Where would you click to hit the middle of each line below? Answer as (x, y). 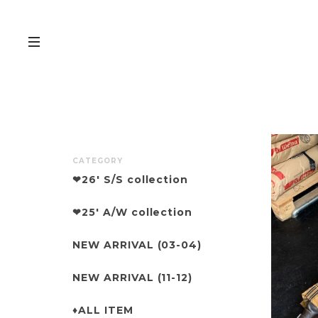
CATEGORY (98, 160)
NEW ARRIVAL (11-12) (133, 277)
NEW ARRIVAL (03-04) (137, 245)
